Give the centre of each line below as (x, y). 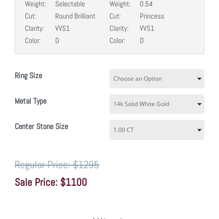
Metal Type (31, 101)
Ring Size (28, 75)
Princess (152, 16)
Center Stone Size (41, 127)
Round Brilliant (75, 16)
